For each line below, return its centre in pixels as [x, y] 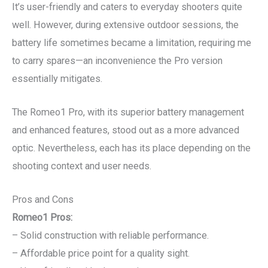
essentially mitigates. [57, 78]
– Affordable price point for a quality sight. [101, 254]
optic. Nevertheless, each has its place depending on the [131, 148]
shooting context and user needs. [82, 166]
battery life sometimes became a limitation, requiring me [132, 42]
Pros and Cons [43, 200]
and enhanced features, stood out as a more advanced [126, 130]
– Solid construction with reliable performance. [110, 236]
